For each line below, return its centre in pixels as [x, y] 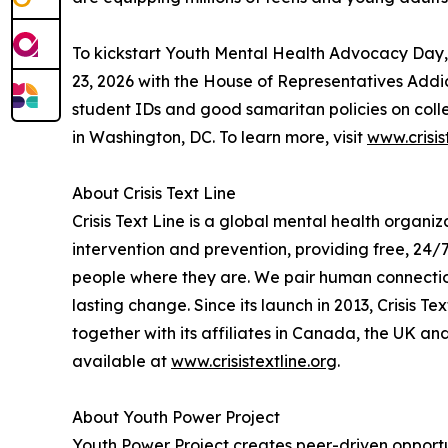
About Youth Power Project [176, 417]
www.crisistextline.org [254, 361]
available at [121, 361]
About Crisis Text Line [154, 193]
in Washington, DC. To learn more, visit [219, 137]
